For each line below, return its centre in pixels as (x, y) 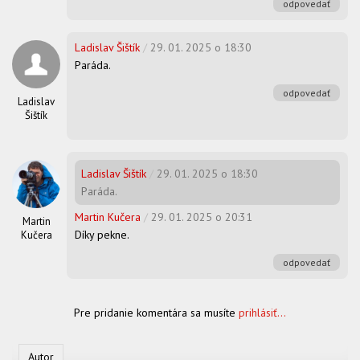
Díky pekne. (102, 234)
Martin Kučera (108, 217)
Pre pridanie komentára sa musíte (156, 312)
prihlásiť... (262, 312)
